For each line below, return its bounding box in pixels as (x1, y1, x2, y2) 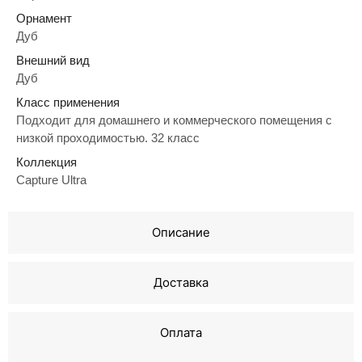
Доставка (154, 274, 208, 290)
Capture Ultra (16, 172, 86, 187)
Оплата (160, 324, 202, 340)
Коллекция (16, 154, 77, 169)
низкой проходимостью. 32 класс (16, 130, 200, 145)
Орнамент (16, 11, 72, 25)
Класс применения (16, 95, 120, 109)
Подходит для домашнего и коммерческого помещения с (16, 112, 332, 127)
